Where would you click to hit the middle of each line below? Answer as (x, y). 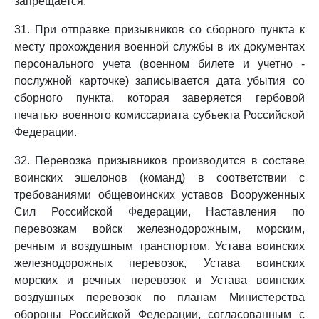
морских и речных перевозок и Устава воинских (159, 280)
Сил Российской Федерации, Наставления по (159, 212)
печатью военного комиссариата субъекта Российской (159, 115)
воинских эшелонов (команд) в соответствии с (159, 178)
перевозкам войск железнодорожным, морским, (159, 229)
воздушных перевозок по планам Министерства (159, 297)
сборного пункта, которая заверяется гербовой (159, 98)
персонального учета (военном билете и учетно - (159, 64)
